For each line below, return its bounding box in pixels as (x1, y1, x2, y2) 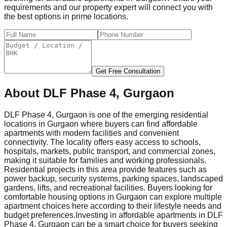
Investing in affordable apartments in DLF (75, 211, 223, 220)
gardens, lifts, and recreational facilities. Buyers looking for (4, 183, 212, 193)
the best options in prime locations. (4, 12, 128, 21)
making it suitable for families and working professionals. (4, 156, 206, 165)
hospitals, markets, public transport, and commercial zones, (4, 147, 215, 156)
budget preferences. (4, 211, 75, 220)
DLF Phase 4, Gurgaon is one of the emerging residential (4, 110, 208, 120)
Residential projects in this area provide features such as (4, 165, 207, 174)
